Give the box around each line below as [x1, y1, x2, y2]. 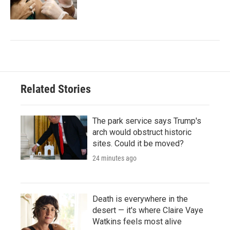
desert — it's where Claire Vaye [92, 205, 203, 215]
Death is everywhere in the [92, 194, 188, 204]
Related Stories [21, 82, 91, 95]
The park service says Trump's [92, 116, 201, 126]
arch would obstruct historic [92, 127, 191, 137]
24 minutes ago [92, 154, 137, 162]
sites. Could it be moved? [92, 138, 184, 148]
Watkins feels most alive [92, 216, 182, 226]
